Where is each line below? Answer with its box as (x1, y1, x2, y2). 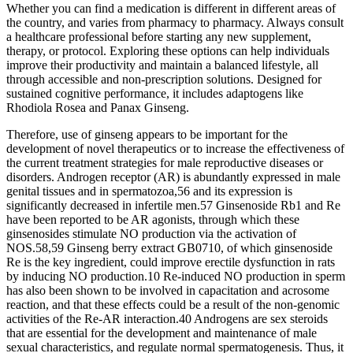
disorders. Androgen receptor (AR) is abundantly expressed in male (6, 169, 340, 184)
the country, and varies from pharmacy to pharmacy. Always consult (6, 15, 344, 29)
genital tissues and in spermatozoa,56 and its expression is (6, 184, 292, 198)
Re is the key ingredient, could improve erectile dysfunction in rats (6, 255, 335, 269)
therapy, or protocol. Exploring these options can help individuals (6, 43, 329, 58)
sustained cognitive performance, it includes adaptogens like (6, 86, 303, 100)
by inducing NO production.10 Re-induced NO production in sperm (6, 269, 345, 283)
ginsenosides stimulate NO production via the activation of (6, 226, 296, 240)
